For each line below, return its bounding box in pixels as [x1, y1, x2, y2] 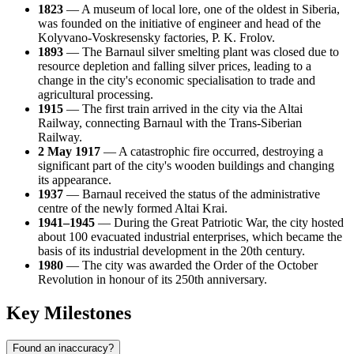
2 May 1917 [38, 145, 100, 159]
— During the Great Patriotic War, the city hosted [95, 216, 344, 230]
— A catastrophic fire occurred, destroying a [100, 145, 323, 159]
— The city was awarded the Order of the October [63, 258, 318, 273]
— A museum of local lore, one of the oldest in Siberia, [63, 2, 340, 17]
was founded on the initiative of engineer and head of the [38, 17, 321, 31]
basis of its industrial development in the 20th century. [38, 244, 305, 258]
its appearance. [38, 173, 111, 187]
